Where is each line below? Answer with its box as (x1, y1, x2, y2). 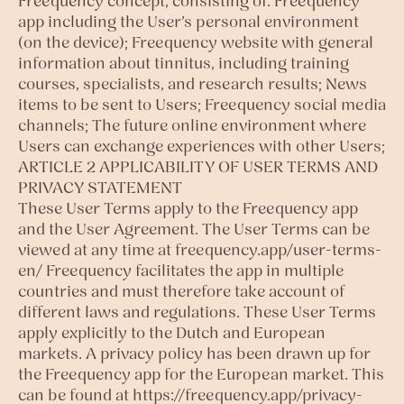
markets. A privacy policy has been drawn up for (18, 343, 371, 363)
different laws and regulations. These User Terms (18, 301, 376, 322)
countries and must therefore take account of (18, 280, 344, 301)
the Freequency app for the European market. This (18, 363, 384, 384)
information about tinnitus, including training (18, 52, 349, 73)
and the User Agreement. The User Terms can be (18, 218, 370, 239)
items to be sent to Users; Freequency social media (18, 94, 386, 115)
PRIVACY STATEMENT (18, 177, 182, 197)
